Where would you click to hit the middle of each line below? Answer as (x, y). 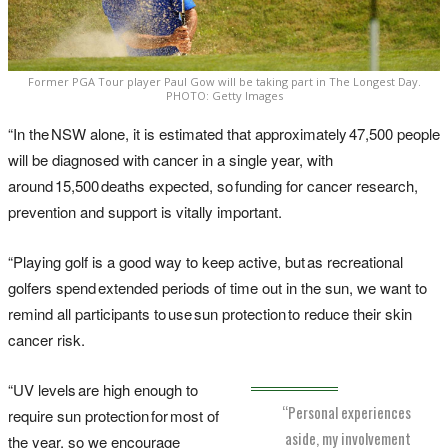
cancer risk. (46, 339)
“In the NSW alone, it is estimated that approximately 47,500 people (224, 133)
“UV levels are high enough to (103, 389)
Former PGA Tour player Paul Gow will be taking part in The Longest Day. (224, 81)
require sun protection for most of (113, 415)
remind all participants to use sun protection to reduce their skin (210, 313)
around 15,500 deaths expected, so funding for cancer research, (213, 185)
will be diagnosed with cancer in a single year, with (170, 159)
